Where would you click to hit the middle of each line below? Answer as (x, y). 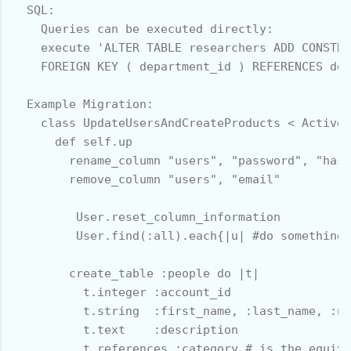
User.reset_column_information (147, 217)
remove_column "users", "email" (150, 179)
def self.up (72, 141)
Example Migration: (83, 104)
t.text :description (125, 329)
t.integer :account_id (122, 292)
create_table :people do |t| (136, 273)
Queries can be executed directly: (143, 29)
